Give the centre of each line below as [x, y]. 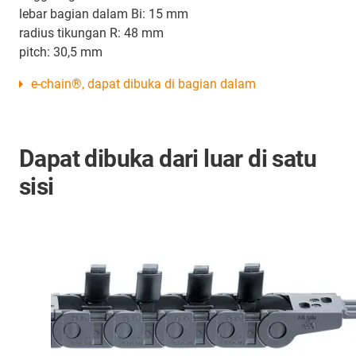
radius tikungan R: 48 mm [91, 33]
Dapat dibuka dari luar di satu [168, 158]
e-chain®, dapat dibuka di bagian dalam [143, 83]
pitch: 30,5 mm [61, 52]
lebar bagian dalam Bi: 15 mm [104, 14]
